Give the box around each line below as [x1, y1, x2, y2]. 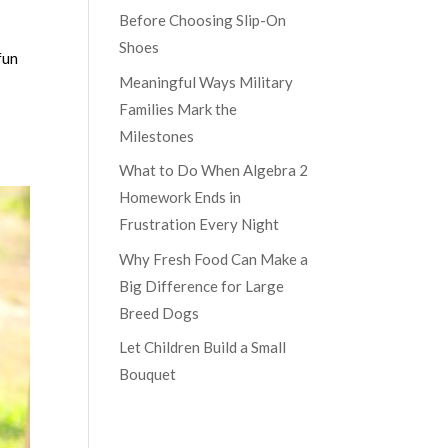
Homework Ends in [119, 188, 242, 206]
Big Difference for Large [119, 276, 285, 295]
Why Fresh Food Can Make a [119, 249, 309, 268]
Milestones [119, 126, 195, 145]
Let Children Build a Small [119, 338, 287, 356]
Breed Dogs [119, 303, 200, 322]
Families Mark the [119, 99, 238, 118]
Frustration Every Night [119, 215, 280, 233]
